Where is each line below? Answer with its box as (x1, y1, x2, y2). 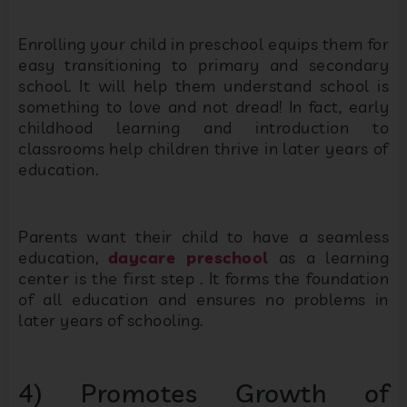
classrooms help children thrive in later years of (18, 137, 389, 159)
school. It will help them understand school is (18, 74, 389, 96)
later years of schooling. (18, 310, 203, 332)
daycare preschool (107, 247, 269, 269)
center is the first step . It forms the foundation (18, 268, 389, 290)
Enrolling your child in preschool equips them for (18, 33, 389, 55)
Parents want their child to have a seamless (18, 226, 389, 248)
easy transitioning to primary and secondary (18, 54, 389, 75)
